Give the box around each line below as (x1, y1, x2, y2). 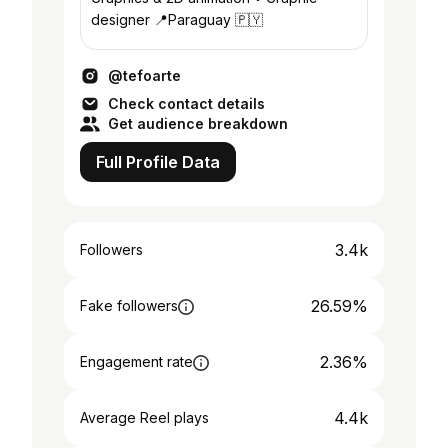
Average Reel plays (80, 409, 209, 426)
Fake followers (80, 297, 178, 314)
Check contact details (108, 95, 265, 112)
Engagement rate (80, 353, 193, 370)
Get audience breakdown (108, 115, 288, 132)
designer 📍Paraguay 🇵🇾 (91, 11, 263, 28)
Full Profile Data (96, 152, 220, 172)
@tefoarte (108, 67, 181, 84)
